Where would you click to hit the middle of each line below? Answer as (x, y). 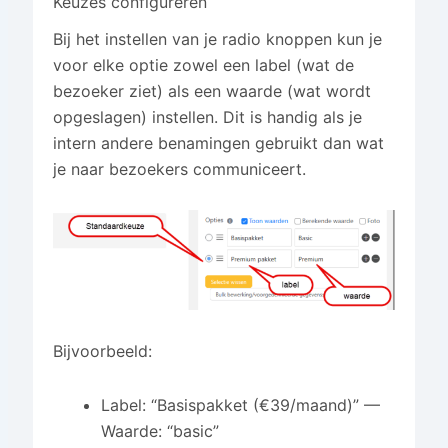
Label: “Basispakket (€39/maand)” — (240, 404)
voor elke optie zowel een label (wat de (203, 64)
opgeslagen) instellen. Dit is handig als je (207, 116)
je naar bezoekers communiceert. (179, 168)
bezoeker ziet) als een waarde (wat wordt (211, 90)
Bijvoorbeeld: (102, 350)
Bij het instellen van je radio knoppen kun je (217, 38)
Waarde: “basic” (159, 430)
